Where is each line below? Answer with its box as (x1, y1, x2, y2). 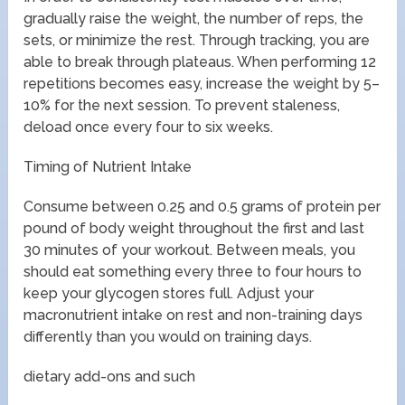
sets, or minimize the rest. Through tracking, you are (24, 31, 371, 49)
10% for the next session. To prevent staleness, (24, 96, 341, 114)
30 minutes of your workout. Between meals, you (24, 240, 356, 259)
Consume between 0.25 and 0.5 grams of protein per (24, 197, 381, 215)
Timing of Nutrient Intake (24, 157, 193, 175)
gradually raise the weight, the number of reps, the (24, 9, 364, 27)
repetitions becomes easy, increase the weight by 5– (24, 74, 381, 92)
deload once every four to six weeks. (24, 118, 274, 136)
